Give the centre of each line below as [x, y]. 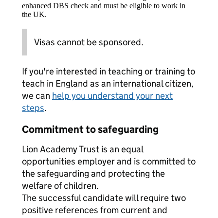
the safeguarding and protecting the [93, 173]
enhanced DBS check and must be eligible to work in [104, 6]
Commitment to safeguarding [90, 129]
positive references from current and [95, 210]
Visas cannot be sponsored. [89, 42]
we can [37, 96]
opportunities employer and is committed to [109, 161]
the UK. [34, 14]
